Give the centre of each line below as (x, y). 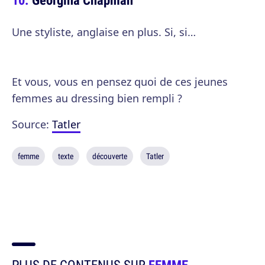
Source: (32, 124)
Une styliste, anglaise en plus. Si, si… (104, 32)
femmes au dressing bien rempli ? (97, 98)
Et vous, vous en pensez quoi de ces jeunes (120, 82)
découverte (110, 156)
